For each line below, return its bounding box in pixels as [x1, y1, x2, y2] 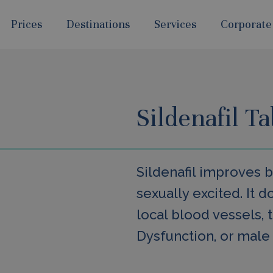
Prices [11, 17, 42, 31]
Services [154, 17, 196, 31]
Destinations [66, 17, 130, 31]
